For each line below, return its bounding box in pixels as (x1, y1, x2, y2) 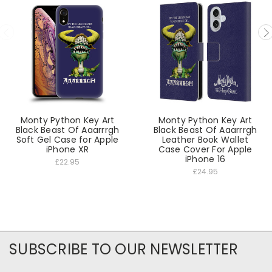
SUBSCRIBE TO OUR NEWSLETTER (9, 239, 238, 260)
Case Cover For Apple (158, 143, 253, 156)
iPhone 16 (185, 153, 226, 166)
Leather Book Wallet (161, 134, 249, 146)
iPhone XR (46, 143, 89, 156)
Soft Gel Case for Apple (16, 134, 119, 146)
